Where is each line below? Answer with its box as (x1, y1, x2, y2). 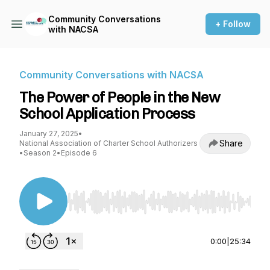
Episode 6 (61, 148, 97, 157)
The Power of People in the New (19, 89, 220, 106)
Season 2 (24, 148, 57, 157)
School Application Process (19, 105, 195, 122)
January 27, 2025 (19, 129, 78, 138)
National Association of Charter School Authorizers (19, 139, 198, 148)
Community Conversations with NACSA (19, 69, 204, 81)
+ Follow (215, 19, 251, 29)
